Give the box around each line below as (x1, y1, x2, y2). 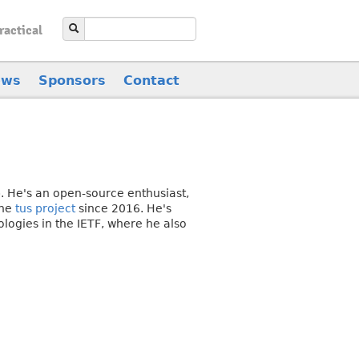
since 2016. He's (75, 202, 171, 215)
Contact (123, 72, 179, 88)
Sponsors (38, 72, 106, 88)
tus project (15, 202, 75, 215)
